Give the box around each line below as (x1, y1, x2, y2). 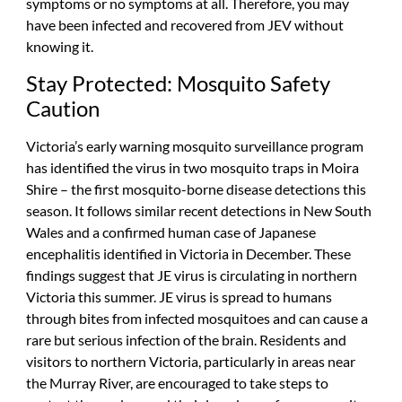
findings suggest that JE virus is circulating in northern (25, 266, 357, 284)
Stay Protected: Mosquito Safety (25, 69, 330, 96)
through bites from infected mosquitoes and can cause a (25, 309, 368, 327)
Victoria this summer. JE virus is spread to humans (25, 287, 332, 305)
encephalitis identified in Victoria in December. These (25, 244, 351, 262)
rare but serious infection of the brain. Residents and (25, 330, 346, 348)
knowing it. (25, 38, 93, 56)
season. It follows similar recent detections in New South (25, 201, 371, 219)
